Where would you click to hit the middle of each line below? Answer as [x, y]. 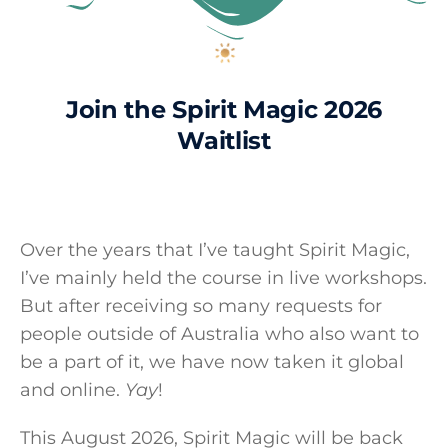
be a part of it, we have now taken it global [212, 362]
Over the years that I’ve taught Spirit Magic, [215, 250]
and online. [72, 390]
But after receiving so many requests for [201, 306]
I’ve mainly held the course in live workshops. [223, 278]
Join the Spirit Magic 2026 [224, 110]
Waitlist [224, 141]
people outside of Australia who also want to [219, 334]
